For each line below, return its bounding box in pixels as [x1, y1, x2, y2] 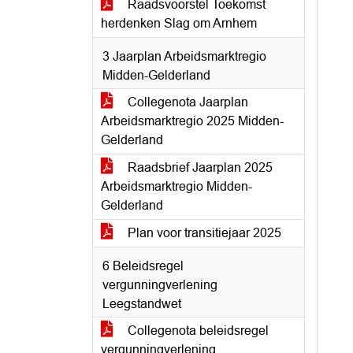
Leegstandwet [102, 297, 181, 310]
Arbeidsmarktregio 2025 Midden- [101, 114, 284, 128]
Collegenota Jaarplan [124, 95, 248, 109]
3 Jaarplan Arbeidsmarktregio [102, 50, 266, 63]
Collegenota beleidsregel [124, 324, 269, 337]
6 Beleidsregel [102, 259, 184, 273]
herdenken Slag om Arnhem [101, 17, 257, 30]
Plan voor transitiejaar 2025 [124, 226, 281, 240]
